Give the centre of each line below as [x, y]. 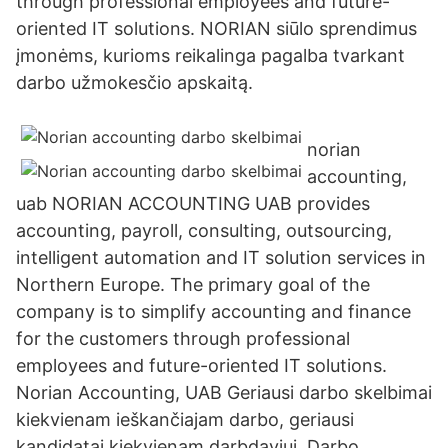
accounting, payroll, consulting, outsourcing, [204, 230]
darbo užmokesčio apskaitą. [134, 82]
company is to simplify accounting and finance [213, 311]
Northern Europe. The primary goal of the [193, 284]
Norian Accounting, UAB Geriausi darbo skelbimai [224, 392]
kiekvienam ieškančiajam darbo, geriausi [185, 419]
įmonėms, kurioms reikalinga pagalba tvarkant [210, 55]
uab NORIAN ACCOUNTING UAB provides [193, 203]
